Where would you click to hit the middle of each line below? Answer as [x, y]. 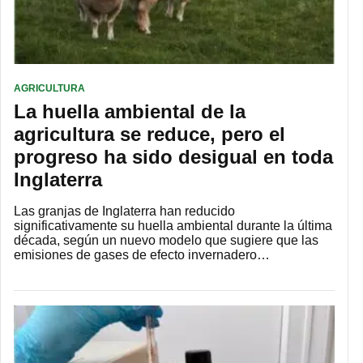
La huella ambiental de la [130, 112]
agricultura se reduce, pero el [149, 135]
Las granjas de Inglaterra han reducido [124, 211]
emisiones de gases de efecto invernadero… [142, 255]
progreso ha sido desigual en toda [173, 157]
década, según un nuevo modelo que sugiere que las [166, 241]
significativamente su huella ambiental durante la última [173, 226]
